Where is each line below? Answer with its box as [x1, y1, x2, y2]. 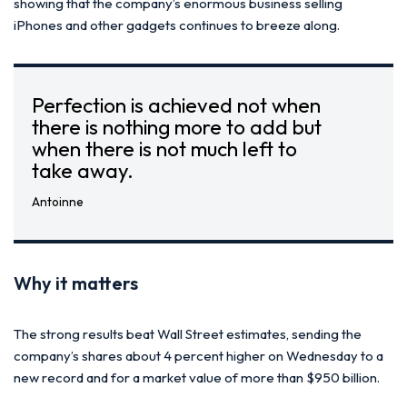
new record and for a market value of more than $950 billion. [14, 368, 380, 386]
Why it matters [14, 271, 138, 294]
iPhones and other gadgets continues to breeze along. [14, 15, 340, 34]
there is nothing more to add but [32, 113, 322, 140]
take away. [32, 156, 134, 184]
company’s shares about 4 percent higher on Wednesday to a [14, 346, 383, 364]
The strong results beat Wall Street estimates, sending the [14, 324, 362, 342]
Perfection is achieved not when [32, 91, 321, 118]
